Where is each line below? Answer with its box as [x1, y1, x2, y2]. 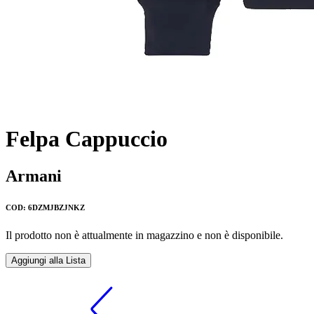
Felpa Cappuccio [6, 126, 168, 152]
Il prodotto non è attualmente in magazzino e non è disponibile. [6, 229, 283, 242]
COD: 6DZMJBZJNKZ [6, 203, 85, 212]
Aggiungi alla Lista [11, 255, 86, 266]
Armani [6, 167, 62, 186]
